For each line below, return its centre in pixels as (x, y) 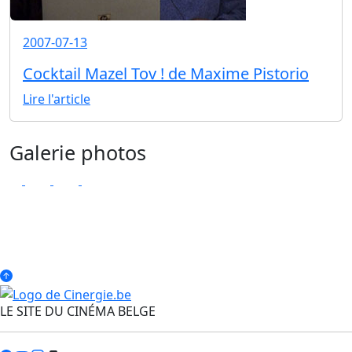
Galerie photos (78, 153)
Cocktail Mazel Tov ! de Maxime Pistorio (166, 74)
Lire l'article (57, 99)
